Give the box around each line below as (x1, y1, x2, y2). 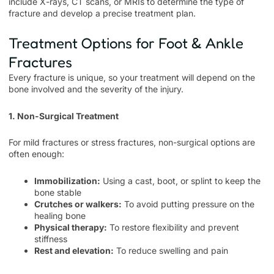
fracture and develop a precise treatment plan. (9, 7, 196, 18)
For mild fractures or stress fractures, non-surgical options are (9, 137, 255, 147)
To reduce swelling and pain (114, 245, 228, 256)
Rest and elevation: (34, 245, 114, 256)
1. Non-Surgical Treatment (9, 110, 119, 121)
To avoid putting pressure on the (122, 198, 254, 209)
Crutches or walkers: (34, 198, 122, 209)
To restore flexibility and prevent (107, 221, 239, 232)
